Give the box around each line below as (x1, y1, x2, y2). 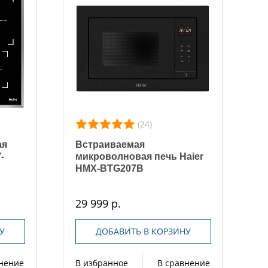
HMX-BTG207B (75, 163, 144, 173)
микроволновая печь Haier (75, 151, 204, 162)
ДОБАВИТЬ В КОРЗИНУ (95, 226, 191, 237)
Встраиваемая (75, 139, 145, 150)
